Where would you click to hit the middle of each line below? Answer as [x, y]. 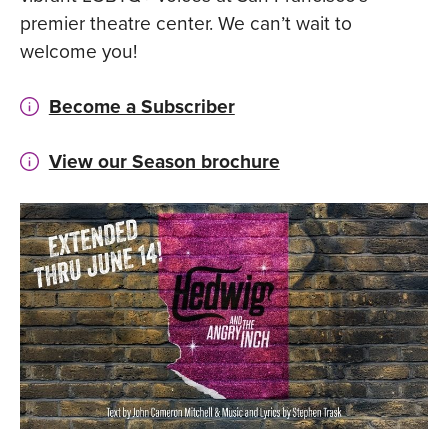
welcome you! [78, 50]
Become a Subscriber [141, 106]
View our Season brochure [164, 161]
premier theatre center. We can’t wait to [186, 22]
